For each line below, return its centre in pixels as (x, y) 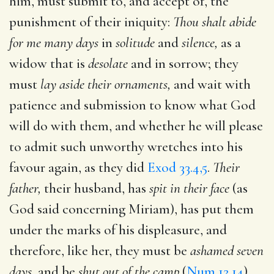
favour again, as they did (78, 167)
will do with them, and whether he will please (136, 126)
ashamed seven (227, 250)
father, (25, 188)
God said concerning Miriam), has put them (131, 209)
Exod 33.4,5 (177, 167)
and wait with (211, 84)
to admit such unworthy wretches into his (126, 146)
